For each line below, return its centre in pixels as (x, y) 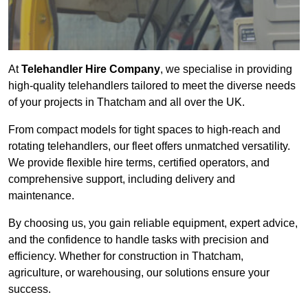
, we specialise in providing (226, 69)
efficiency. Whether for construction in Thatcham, (126, 256)
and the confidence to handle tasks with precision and (139, 240)
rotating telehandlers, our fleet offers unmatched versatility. (149, 146)
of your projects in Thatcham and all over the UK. (126, 102)
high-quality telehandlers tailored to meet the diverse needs (152, 86)
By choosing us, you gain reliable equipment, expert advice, (153, 223)
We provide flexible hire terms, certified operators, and (139, 163)
